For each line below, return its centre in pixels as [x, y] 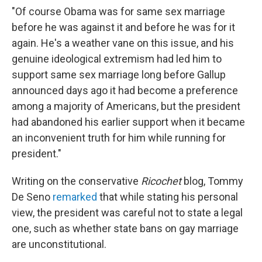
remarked [75, 197]
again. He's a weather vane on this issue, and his [123, 43]
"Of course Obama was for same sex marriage [118, 12]
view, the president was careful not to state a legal [127, 213]
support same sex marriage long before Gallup [119, 75]
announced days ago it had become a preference [125, 91]
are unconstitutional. [59, 244]
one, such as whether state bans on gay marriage [125, 229]
